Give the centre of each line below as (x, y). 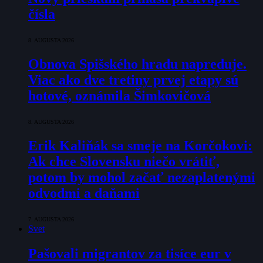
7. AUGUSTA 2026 (51, 219)
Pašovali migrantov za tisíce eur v (130, 253)
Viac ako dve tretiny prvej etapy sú (133, 80)
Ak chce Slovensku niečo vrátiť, (124, 161)
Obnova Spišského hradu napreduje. (137, 64)
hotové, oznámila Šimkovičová (119, 96)
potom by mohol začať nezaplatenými (142, 177)
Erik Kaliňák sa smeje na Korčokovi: (140, 145)
